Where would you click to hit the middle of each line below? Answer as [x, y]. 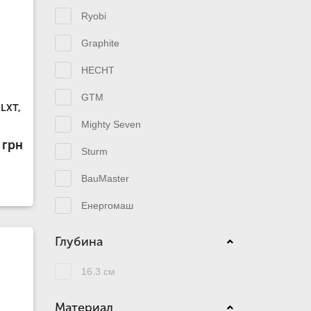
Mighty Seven [111, 124]
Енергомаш [107, 205]
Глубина [78, 242]
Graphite [100, 43]
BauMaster [105, 178]
